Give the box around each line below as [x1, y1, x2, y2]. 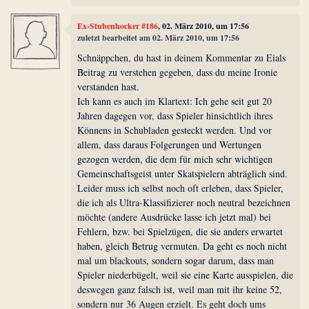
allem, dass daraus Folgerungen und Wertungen [77, 138, 262, 152]
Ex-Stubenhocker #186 [77, 19, 159, 32]
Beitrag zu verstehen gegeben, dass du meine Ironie [77, 66, 278, 79]
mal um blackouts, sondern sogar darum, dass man [77, 254, 275, 268]
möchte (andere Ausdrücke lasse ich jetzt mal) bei [77, 210, 272, 224]
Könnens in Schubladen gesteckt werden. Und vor [77, 123, 272, 137]
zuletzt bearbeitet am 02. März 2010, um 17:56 [77, 31, 240, 43]
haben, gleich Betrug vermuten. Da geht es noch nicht [77, 239, 288, 253]
